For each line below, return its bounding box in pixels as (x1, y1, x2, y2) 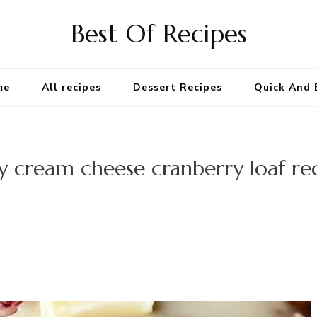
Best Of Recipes (70, 18, 247, 50)
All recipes (42, 81, 101, 94)
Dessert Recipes (133, 81, 222, 94)
